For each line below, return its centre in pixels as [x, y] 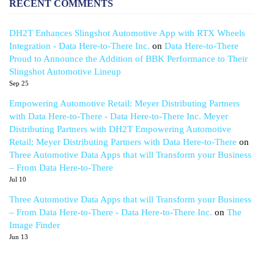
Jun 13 [19, 236]
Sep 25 [19, 83]
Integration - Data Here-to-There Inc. [80, 46]
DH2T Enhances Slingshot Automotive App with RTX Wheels [127, 33]
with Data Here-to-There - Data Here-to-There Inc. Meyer [119, 116]
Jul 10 [18, 179]
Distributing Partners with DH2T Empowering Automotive [120, 129]
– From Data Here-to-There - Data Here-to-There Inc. [111, 212]
